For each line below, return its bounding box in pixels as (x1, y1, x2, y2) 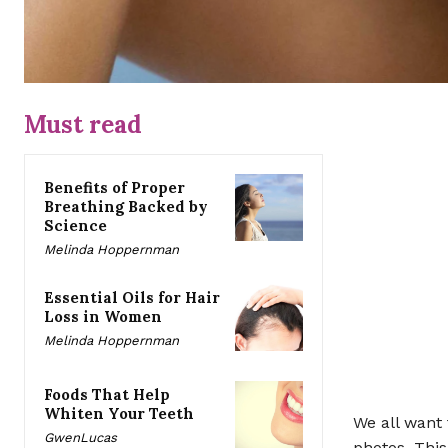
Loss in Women (44, 307, 162, 327)
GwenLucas (44, 430, 117, 446)
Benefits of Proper (44, 178, 185, 198)
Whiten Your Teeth (44, 404, 194, 424)
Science (44, 216, 107, 236)
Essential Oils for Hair (44, 288, 220, 308)
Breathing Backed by (44, 197, 208, 217)
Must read (24, 109, 142, 141)
